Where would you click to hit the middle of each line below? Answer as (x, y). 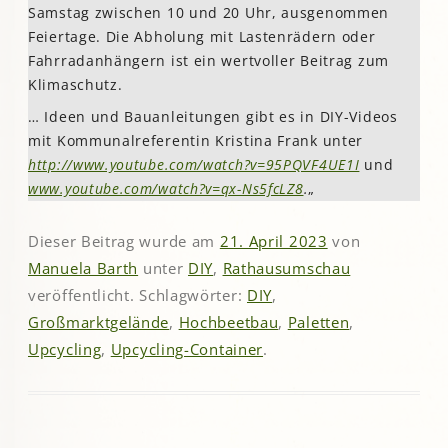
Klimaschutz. (75, 84)
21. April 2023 (273, 241)
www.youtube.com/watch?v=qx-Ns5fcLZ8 (166, 188)
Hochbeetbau (228, 322)
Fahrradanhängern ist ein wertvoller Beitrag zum (208, 60)
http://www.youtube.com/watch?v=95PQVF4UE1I (194, 164)
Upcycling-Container (187, 349)
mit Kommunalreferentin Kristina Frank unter (196, 140)
